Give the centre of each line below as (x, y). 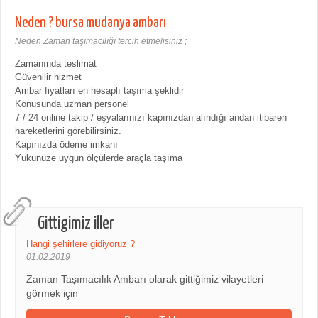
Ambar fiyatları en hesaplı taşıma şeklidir (99, 90)
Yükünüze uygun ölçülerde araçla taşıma (99, 158)
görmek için (52, 293)
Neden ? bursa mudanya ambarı (91, 22)
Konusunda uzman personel (72, 104)
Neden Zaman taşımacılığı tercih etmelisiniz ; (101, 41)
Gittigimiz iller (76, 223)
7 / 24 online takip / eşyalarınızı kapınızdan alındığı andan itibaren (151, 117)
